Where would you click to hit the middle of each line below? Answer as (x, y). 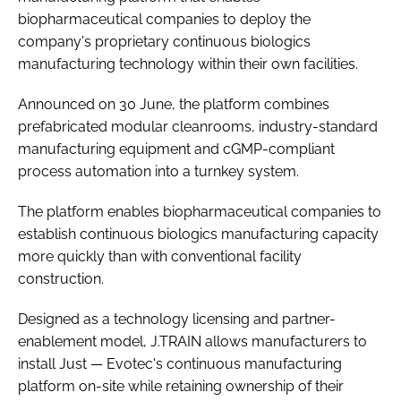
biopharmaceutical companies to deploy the (164, 19)
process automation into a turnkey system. (158, 171)
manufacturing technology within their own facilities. (188, 64)
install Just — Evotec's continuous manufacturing (180, 363)
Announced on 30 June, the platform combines (174, 104)
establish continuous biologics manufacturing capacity (198, 234)
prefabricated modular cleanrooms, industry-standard (198, 126)
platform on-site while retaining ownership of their (181, 386)
